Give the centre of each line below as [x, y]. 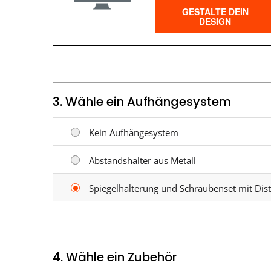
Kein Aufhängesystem [134, 133]
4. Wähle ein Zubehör [115, 257]
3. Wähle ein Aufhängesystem [142, 102]
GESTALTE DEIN [215, 12]
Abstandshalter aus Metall [142, 161]
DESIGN [215, 21]
